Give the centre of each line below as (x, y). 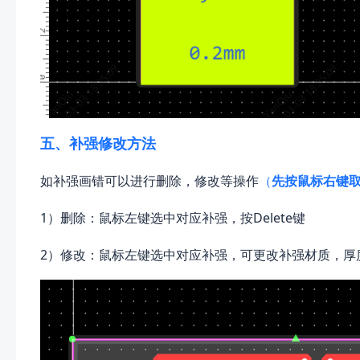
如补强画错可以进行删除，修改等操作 (149, 181)
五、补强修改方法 (98, 143)
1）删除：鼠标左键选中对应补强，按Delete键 (173, 218)
